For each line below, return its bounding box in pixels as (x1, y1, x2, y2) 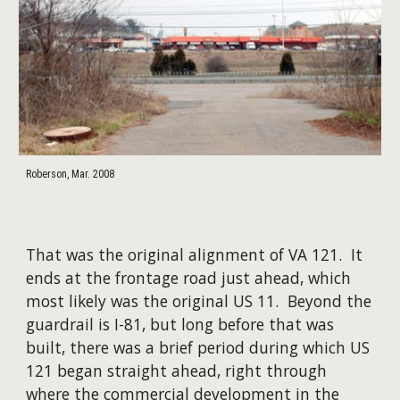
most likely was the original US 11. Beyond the (26, 290, 372, 312)
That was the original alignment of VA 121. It (26, 244, 363, 265)
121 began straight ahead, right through (26, 360, 328, 381)
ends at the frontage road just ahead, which (26, 267, 352, 288)
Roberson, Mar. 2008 (26, 167, 115, 180)
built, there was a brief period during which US (26, 337, 371, 358)
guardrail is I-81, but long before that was (26, 313, 335, 335)
